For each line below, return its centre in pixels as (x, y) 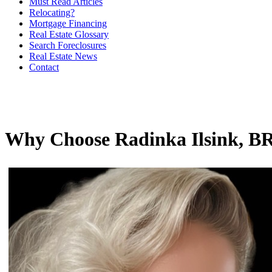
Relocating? (52, 12)
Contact (44, 67)
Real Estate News (63, 56)
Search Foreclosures (68, 45)
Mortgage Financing (68, 23)
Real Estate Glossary (69, 34)
